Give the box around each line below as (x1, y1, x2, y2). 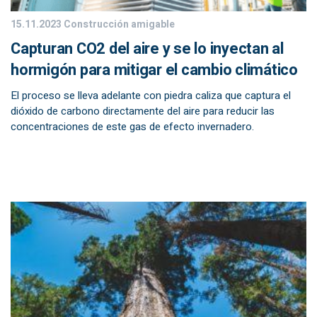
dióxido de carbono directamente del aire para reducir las (11, 103, 275, 119)
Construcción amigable (62, 17, 175, 32)
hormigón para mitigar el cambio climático (11, 59, 298, 81)
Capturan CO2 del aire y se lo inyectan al (11, 38, 284, 60)
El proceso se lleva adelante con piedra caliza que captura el (11, 88, 291, 103)
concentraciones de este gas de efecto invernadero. (11, 119, 254, 134)
